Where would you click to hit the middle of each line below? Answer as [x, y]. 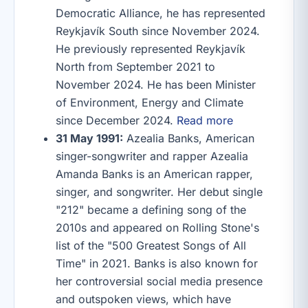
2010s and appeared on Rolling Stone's [157, 228]
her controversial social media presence [159, 281]
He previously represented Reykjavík [151, 49]
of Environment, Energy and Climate [150, 102]
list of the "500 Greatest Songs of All [151, 245]
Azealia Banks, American [189, 138]
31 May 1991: [89, 138]
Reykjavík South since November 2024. [158, 31]
